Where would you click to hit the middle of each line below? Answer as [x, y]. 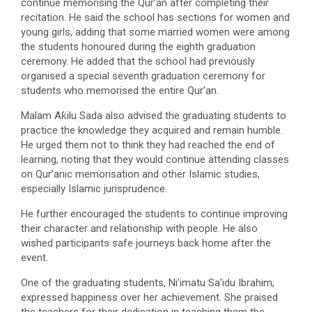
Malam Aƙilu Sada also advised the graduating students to [154, 116]
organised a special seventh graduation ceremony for [143, 76]
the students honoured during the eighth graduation [138, 47]
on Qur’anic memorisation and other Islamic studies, [140, 174]
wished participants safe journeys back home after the [146, 243]
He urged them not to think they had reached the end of [148, 145]
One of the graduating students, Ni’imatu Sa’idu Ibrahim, [148, 283]
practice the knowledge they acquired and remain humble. [152, 131]
